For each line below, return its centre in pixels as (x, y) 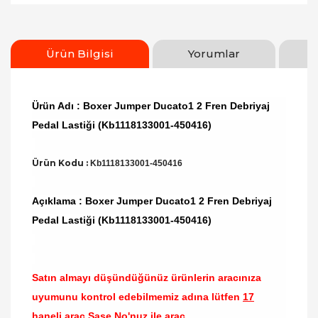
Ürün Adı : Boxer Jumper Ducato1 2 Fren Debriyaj (151, 106)
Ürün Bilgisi (80, 54)
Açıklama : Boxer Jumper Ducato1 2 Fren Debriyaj (152, 201)
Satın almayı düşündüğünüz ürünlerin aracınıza (147, 278)
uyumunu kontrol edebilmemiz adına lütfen (137, 297)
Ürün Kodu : (61, 163)
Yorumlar (214, 54)
